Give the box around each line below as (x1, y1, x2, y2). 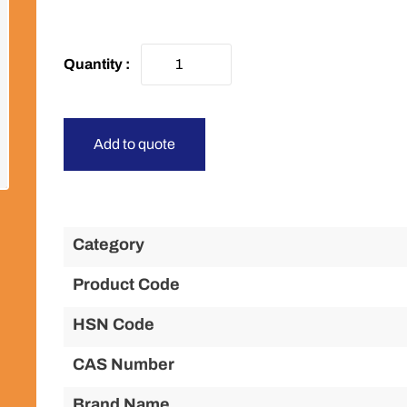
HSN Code (72, 315, 154, 333)
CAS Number (72, 355, 174, 373)
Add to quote (93, 136, 175, 152)
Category (72, 235, 144, 253)
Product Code (72, 275, 180, 293)
